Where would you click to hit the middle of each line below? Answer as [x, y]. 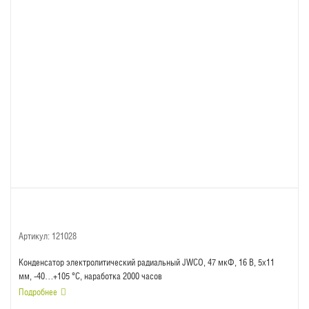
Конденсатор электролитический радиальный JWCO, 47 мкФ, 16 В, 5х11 [147, 262]
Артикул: [34, 236]
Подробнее [38, 292]
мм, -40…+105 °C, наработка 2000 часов [90, 276]
